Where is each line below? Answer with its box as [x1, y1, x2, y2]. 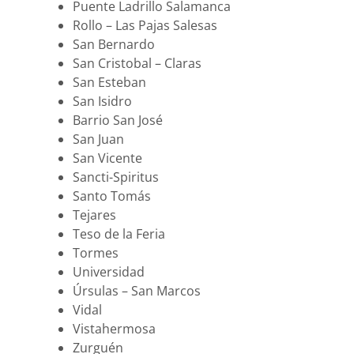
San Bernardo [73, 36, 155, 54]
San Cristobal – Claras [73, 55, 201, 73]
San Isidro [73, 92, 132, 111]
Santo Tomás [73, 187, 151, 205]
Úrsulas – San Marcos [73, 282, 201, 300]
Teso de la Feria [73, 225, 165, 243]
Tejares [73, 206, 116, 224]
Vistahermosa [73, 320, 156, 338]
